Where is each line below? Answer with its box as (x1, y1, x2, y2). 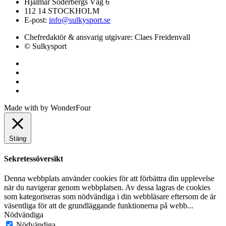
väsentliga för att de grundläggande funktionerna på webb (4, 201, 187, 210)
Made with (4, 103, 40, 112)
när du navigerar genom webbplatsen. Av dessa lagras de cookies (4, 183, 210, 192)
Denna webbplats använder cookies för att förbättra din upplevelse (4, 174, 214, 183)
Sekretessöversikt (4, 154, 63, 163)
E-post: (24, 15, 49, 24)
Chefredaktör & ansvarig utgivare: (24, 32, 135, 41)
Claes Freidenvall (135, 32, 190, 41)
